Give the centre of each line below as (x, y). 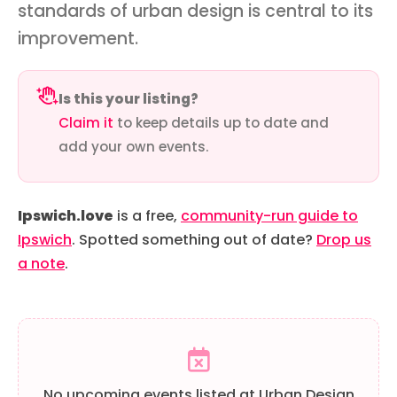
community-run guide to (269, 216)
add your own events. (133, 146)
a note (41, 264)
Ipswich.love (66, 216)
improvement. (78, 38)
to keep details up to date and (221, 122)
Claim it (86, 122)
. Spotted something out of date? (194, 240)
